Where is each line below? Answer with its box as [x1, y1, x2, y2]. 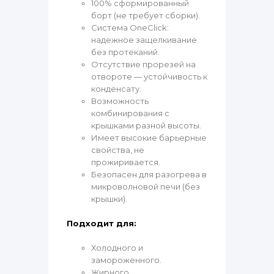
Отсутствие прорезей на [91, 59, 196, 70]
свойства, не [91, 145, 144, 155]
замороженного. [91, 255, 161, 265]
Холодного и [91, 243, 143, 253]
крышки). [91, 194, 127, 204]
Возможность [91, 96, 149, 106]
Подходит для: [67, 218, 136, 229]
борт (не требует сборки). [91, 10, 200, 21]
